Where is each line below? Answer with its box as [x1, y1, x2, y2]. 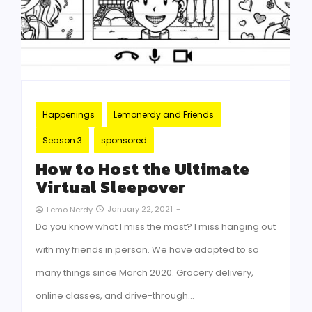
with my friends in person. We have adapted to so [36, 243, 259, 257]
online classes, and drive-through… [36, 289, 194, 303]
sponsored [101, 134, 147, 147]
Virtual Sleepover [36, 175, 187, 200]
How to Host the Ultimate [36, 157, 250, 182]
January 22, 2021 [107, 203, 173, 215]
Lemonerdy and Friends [114, 109, 214, 121]
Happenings [42, 109, 95, 121]
